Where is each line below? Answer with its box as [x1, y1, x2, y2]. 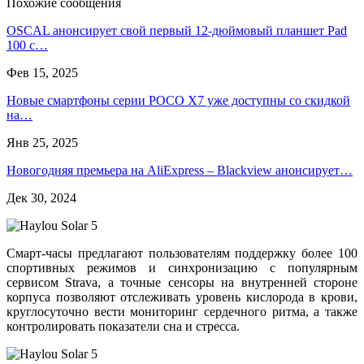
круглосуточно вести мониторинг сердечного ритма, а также [6, 304, 357, 318]
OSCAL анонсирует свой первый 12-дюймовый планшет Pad [6, 23, 347, 37]
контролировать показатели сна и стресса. [6, 318, 240, 333]
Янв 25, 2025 [6, 135, 78, 149]
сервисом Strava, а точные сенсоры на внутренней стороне [6, 275, 357, 289]
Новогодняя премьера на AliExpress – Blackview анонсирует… [6, 162, 353, 177]
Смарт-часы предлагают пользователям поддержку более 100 [6, 245, 357, 260]
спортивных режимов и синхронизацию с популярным [6, 260, 357, 275]
